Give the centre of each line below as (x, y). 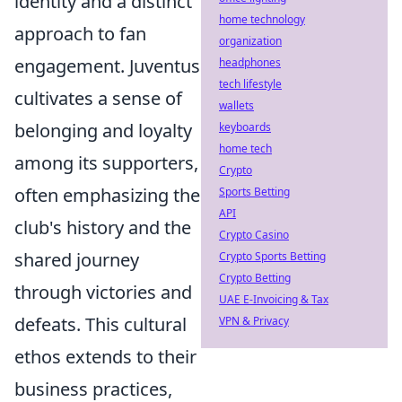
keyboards (245, 127)
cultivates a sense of (98, 98)
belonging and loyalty (103, 131)
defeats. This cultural (100, 324)
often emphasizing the (107, 195)
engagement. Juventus (107, 66)
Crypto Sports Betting (272, 256)
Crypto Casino (254, 235)
